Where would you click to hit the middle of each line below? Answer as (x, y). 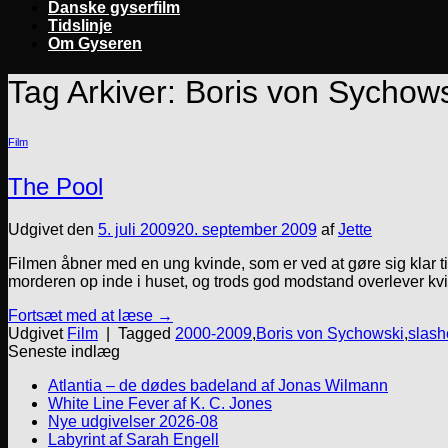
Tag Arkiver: (96, 92)
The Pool (55, 187)
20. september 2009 (246, 230)
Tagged (146, 334)
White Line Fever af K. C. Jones (160, 404)
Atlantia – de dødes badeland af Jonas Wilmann (218, 386)
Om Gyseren (95, 43)
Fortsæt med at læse (82, 316)
